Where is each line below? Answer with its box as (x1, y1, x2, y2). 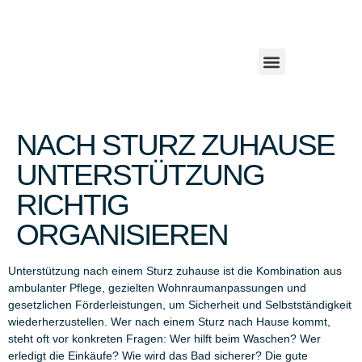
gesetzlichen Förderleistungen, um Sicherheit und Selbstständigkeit (8, 298, 351, 312)
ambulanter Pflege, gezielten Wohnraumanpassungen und (8, 281, 306, 295)
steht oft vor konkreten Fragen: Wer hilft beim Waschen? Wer (8, 332, 321, 346)
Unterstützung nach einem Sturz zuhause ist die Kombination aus (8, 264, 342, 278)
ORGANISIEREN (16, 218, 228, 252)
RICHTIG (16, 188, 128, 222)
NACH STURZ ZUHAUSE (16, 128, 335, 162)
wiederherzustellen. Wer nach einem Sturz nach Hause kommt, (8, 315, 330, 329)
